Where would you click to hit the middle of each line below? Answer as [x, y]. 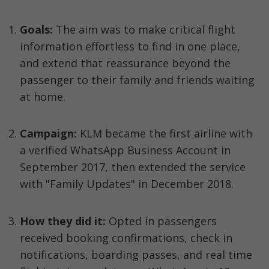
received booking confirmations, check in [126, 237]
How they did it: [63, 221]
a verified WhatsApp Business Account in [125, 150]
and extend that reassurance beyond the [125, 63]
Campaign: [48, 134]
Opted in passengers [161, 221]
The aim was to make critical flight [146, 29]
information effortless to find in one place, [130, 46]
